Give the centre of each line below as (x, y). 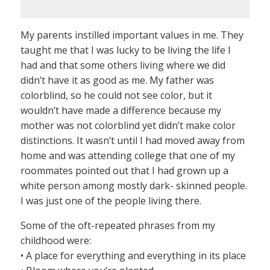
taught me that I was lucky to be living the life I (126, 50)
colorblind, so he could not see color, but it (116, 96)
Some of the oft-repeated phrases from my (118, 226)
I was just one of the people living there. (111, 201)
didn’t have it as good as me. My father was (117, 80)
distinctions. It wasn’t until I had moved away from (133, 141)
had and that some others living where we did (123, 65)
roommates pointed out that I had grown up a (124, 171)
